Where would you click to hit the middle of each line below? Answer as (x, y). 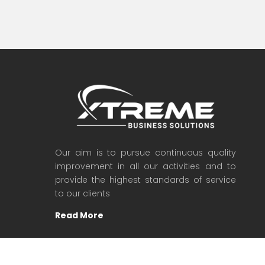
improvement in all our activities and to (146, 166)
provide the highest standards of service (146, 180)
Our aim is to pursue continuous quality (146, 152)
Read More (79, 215)
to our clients (83, 193)
